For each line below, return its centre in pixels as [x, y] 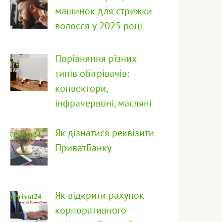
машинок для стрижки [104, 11]
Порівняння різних [96, 59]
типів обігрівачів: [92, 74]
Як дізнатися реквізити [105, 133]
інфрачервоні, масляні [103, 103]
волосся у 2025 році [99, 26]
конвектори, [81, 88]
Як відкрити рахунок [100, 195]
